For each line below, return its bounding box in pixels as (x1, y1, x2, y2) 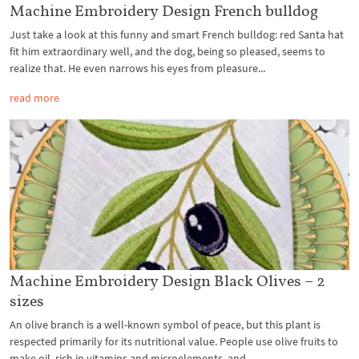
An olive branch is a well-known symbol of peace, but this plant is (10, 317, 321, 333)
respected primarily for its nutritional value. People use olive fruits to (10, 334, 338, 349)
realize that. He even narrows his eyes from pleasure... (10, 61, 265, 75)
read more (10, 91, 59, 105)
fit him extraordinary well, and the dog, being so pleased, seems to (10, 44, 325, 58)
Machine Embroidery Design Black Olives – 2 (10, 271, 325, 291)
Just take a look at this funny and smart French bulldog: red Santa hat (10, 27, 344, 42)
